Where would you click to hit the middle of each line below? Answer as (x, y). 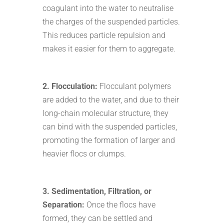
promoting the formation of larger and (108, 140)
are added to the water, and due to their (110, 99)
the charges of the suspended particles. (111, 21)
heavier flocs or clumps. (84, 153)
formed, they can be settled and (97, 218)
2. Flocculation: (70, 86)
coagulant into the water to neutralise (108, 8)
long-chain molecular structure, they (105, 113)
